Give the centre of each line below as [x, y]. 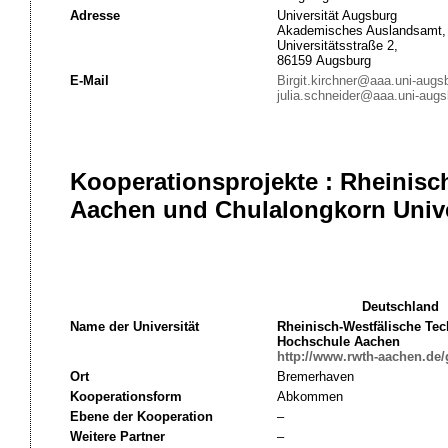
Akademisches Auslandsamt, [361, 30]
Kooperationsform [125, 396]
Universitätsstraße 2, [337, 45]
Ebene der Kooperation [141, 416]
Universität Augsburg [336, 15]
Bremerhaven [315, 376]
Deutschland [400, 306]
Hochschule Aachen [338, 341]
